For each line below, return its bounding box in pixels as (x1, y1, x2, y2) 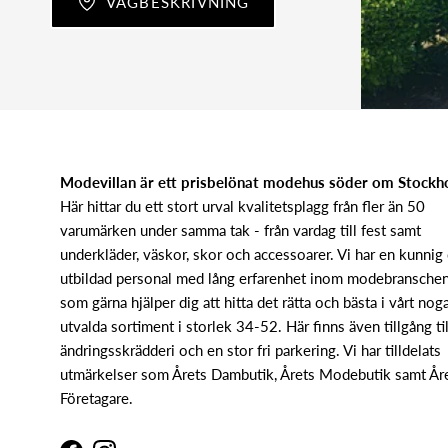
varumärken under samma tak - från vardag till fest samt (60, 221, 421, 240)
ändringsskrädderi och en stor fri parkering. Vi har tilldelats (60, 341, 441, 360)
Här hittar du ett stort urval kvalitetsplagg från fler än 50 (60, 197, 425, 216)
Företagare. (60, 389, 133, 408)
